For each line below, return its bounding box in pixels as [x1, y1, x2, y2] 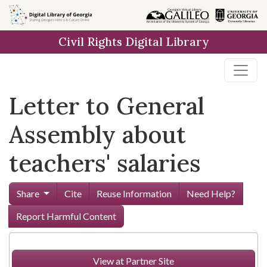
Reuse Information [96, 188, 172, 199]
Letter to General [9, 91, 204, 121]
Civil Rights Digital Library [58, 35, 209, 49]
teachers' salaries [9, 148, 201, 178]
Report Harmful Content [16, 210, 116, 222]
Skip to [15, 9, 44, 20]
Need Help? [186, 188, 235, 199]
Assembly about [9, 119, 186, 150]
